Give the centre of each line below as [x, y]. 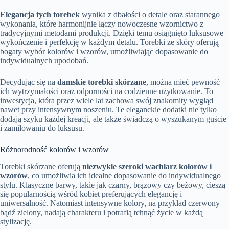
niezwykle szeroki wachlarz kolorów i [147, 167]
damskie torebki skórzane [102, 82]
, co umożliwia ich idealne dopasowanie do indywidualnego [124, 176]
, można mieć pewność [183, 82]
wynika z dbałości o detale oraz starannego [150, 15]
